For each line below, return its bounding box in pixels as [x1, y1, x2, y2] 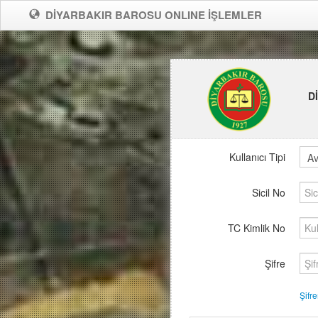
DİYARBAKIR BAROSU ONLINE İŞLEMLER [45, 7, 262, 23]
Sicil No [252, 185, 285, 199]
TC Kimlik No [228, 220, 285, 235]
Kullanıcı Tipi [229, 149, 285, 164]
